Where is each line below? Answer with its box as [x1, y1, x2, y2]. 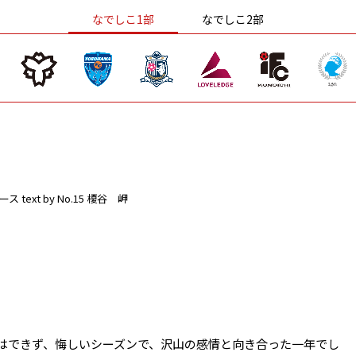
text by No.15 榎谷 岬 [21, 190, 128, 206]
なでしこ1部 [92, 11, 154, 27]
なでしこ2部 [202, 11, 264, 27]
